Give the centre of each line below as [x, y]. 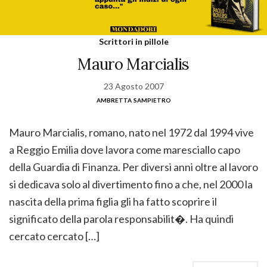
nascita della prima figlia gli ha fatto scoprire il [113, 201]
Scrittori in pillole [133, 41]
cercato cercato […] [54, 236]
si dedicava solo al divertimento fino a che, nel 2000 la [131, 184]
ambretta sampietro [133, 99]
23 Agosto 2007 [133, 86]
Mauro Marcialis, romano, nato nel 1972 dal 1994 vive [131, 132]
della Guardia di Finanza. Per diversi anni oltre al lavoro [133, 167]
